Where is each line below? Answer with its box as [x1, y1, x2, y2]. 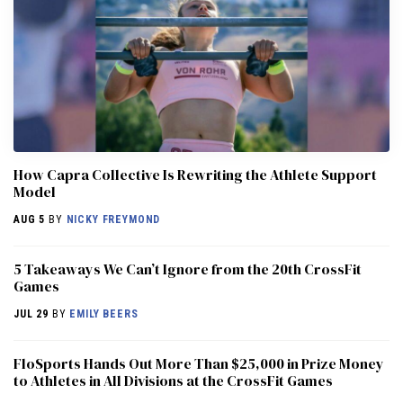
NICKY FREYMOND [66, 212, 161, 226]
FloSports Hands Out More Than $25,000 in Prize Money [13, 353, 384, 373]
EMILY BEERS [69, 307, 139, 320]
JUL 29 [13, 307, 49, 320]
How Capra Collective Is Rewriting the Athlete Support [13, 164, 377, 184]
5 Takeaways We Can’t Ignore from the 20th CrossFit [13, 258, 362, 279]
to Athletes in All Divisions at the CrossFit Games [13, 370, 333, 390]
